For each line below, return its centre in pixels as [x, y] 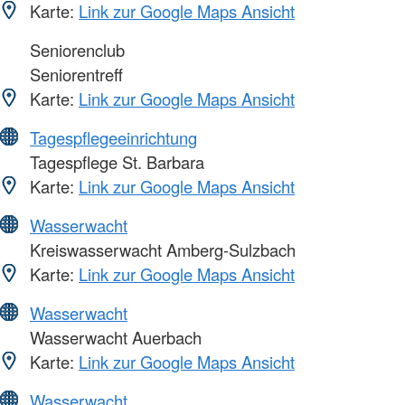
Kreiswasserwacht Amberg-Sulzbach [160, 250]
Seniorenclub [75, 50]
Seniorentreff [74, 75]
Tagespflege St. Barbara [115, 162]
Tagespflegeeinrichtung [113, 138]
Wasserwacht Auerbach [113, 338]
